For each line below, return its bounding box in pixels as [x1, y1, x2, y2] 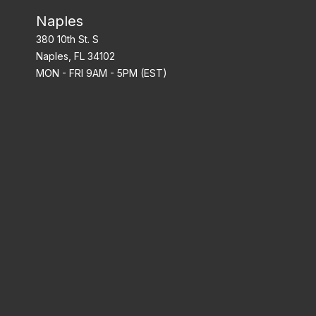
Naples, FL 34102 [35, 49, 115, 62]
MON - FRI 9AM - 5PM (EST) [35, 66, 167, 79]
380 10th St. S [35, 32, 99, 45]
